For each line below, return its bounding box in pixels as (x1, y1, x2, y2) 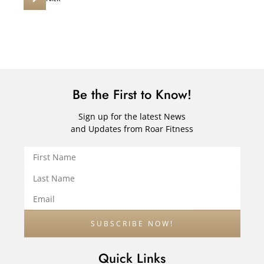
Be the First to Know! (72, 85, 192, 104)
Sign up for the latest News (78, 110, 186, 122)
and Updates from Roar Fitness (71, 123, 193, 134)
